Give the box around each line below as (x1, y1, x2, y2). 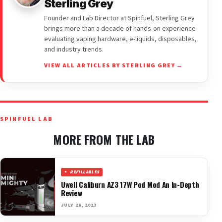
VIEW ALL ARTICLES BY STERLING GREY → (44, 61, 183, 70)
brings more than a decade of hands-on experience (44, 23, 196, 34)
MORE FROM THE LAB (53, 130, 155, 148)
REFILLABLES (70, 168, 100, 175)
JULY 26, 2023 (61, 201, 97, 209)
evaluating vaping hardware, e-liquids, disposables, (44, 34, 197, 44)
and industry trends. (44, 44, 104, 55)
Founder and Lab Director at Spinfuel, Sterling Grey (44, 13, 195, 23)
